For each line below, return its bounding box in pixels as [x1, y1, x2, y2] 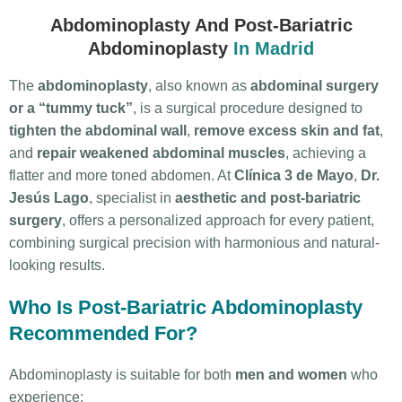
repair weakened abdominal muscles [37, 145, 285, 162]
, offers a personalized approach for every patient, [62, 213, 374, 229]
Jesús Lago [9, 190, 89, 206]
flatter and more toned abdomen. [9, 168, 214, 184]
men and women [235, 366, 347, 382]
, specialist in [89, 190, 175, 206]
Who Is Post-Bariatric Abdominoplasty [9, 295, 363, 319]
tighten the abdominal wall [9, 123, 187, 139]
